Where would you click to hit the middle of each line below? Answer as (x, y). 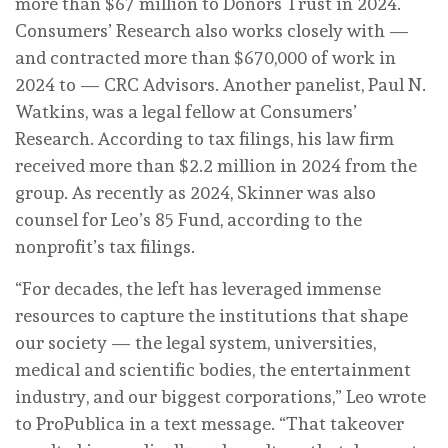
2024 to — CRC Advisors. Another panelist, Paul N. (220, 84)
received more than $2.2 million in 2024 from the (216, 165)
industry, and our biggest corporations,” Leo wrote (220, 396)
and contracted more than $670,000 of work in (205, 57)
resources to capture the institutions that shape (211, 315)
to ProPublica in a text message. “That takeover (209, 423)
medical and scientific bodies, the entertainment (213, 369)
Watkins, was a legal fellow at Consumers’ (186, 111)
